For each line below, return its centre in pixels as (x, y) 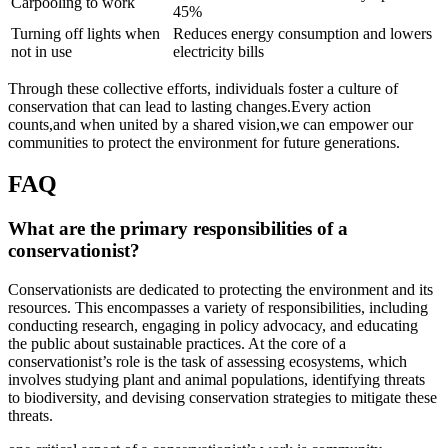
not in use (41, 51)
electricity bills (218, 51)
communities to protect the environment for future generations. (204, 142)
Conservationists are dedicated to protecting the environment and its (220, 290)
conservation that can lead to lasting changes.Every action (189, 106)
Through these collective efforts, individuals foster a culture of (203, 88)
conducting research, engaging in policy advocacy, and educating (213, 326)
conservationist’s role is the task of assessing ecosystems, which (207, 362)
